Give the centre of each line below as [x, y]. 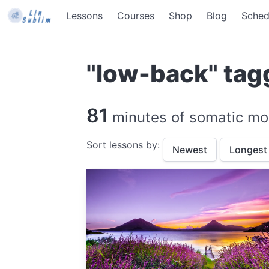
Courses [136, 16]
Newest [190, 150]
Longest [248, 150]
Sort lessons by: [125, 145]
